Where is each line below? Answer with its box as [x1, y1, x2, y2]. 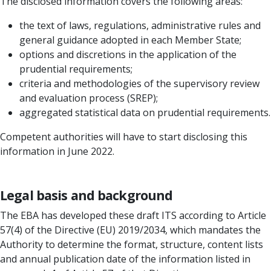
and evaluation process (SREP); [19, 91, 158, 105]
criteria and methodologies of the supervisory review [19, 77, 260, 90]
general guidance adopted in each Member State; [19, 33, 241, 47]
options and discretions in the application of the [19, 48, 237, 61]
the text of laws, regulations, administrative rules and [19, 19, 261, 32]
